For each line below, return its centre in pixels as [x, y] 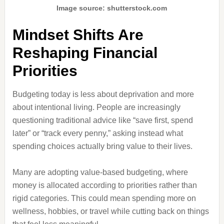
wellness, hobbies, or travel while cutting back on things [110, 211]
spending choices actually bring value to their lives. [102, 146]
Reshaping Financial [85, 53]
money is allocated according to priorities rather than [104, 185]
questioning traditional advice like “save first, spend [102, 120]
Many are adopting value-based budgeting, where [100, 172]
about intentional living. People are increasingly [96, 107]
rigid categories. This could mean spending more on [104, 198]
